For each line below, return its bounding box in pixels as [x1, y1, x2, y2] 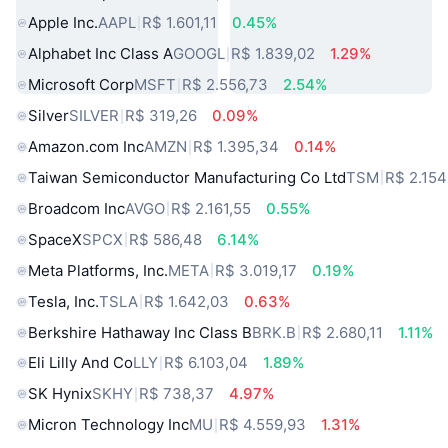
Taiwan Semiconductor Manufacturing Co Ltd [28, 167, 346, 187]
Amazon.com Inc [28, 137, 144, 157]
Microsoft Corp [28, 75, 134, 95]
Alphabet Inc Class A [28, 44, 173, 64]
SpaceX [28, 229, 82, 249]
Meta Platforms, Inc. [28, 260, 168, 280]
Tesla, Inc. [28, 291, 99, 311]
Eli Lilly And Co [28, 353, 133, 373]
